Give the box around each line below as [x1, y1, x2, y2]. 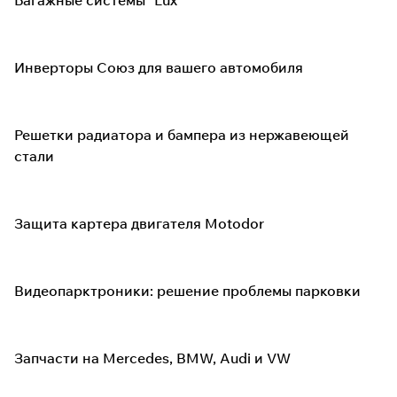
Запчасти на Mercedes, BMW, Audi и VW [14, 349, 291, 367]
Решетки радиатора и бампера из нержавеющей [14, 126, 349, 144]
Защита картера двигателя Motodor [14, 214, 264, 232]
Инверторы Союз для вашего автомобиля [14, 58, 303, 76]
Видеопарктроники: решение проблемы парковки [14, 282, 361, 300]
